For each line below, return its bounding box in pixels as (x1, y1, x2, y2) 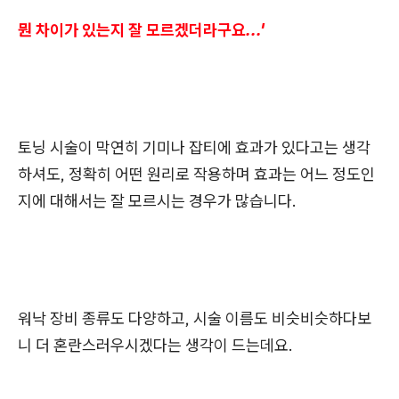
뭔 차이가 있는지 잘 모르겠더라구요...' (18, 19, 265, 40)
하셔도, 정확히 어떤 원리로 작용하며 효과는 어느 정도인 (18, 163, 375, 184)
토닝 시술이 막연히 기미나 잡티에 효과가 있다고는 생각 (18, 136, 370, 158)
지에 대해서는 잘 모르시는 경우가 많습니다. (18, 190, 297, 211)
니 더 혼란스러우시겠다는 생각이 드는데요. (18, 334, 293, 355)
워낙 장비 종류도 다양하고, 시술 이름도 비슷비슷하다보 (18, 307, 371, 329)
